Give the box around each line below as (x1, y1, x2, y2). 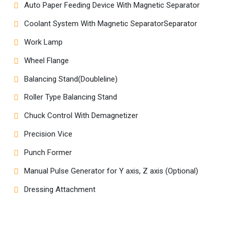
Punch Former (24, 147, 72, 157)
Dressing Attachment (24, 184, 96, 194)
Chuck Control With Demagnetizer (24, 111, 139, 121)
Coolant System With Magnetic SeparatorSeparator (24, 19, 198, 29)
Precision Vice (24, 129, 73, 139)
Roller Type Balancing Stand (24, 92, 118, 102)
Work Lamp (24, 37, 63, 47)
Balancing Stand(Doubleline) (24, 74, 118, 84)
